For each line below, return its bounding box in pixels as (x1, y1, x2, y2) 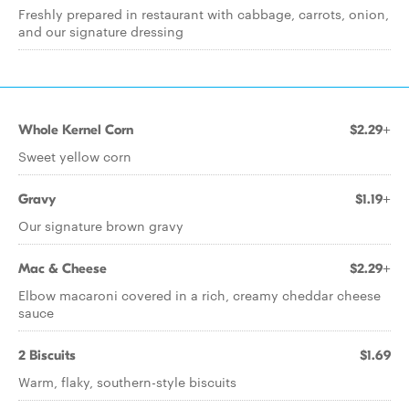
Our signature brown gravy (18, 216, 184, 235)
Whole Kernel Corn (18, 121, 133, 138)
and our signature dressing (18, 22, 184, 40)
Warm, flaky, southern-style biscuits (18, 372, 236, 391)
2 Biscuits (18, 347, 76, 363)
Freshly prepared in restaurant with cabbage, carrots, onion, (18, 5, 389, 23)
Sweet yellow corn (18, 147, 131, 165)
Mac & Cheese (18, 260, 107, 277)
